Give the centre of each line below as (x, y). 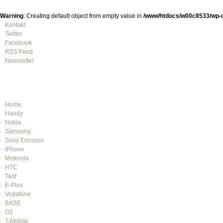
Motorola (17, 158)
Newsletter (19, 61)
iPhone (14, 149)
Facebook (18, 43)
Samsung (18, 131)
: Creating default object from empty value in (83, 16)
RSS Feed (19, 52)
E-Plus (14, 185)
